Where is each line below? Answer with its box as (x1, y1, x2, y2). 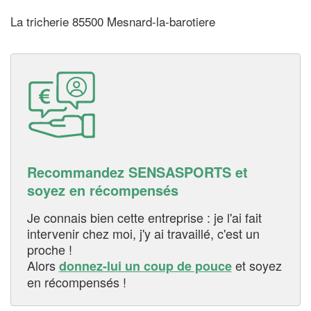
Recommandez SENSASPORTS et (26, 161, 248, 182)
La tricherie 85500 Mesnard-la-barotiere (10, 12, 215, 31)
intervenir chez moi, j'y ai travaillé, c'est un (26, 224, 260, 242)
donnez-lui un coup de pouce (58, 256, 232, 275)
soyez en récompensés (26, 179, 178, 200)
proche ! (26, 239, 72, 258)
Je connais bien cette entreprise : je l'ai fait (26, 208, 262, 226)
